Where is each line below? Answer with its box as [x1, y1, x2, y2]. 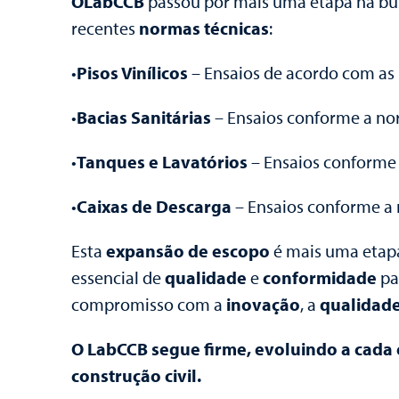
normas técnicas [139, 16, 269, 39]
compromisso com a [71, 292, 226, 315]
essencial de [71, 265, 165, 289]
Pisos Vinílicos [77, 61, 188, 84]
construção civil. [71, 363, 201, 387]
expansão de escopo [106, 239, 270, 262]
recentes [71, 16, 139, 39]
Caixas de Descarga [77, 194, 232, 217]
